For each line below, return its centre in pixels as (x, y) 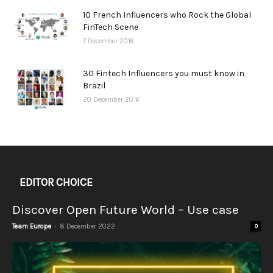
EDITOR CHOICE (56, 182)
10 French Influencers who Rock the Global (167, 15)
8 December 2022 (87, 226)
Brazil (94, 85)
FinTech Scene (111, 27)
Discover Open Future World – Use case (126, 209)
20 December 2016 (111, 99)
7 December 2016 (108, 41)
